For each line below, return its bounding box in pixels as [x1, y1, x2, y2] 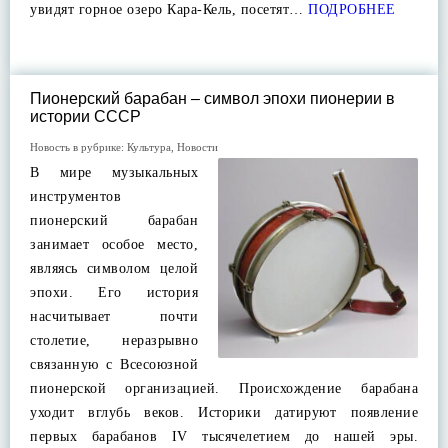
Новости [177, 141, 218, 153]
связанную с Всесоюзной [30, 357, 198, 372]
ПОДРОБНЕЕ [303, 2, 396, 17]
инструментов [30, 189, 121, 204]
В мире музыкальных [30, 165, 198, 180]
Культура [127, 141, 171, 153]
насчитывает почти [30, 309, 198, 324]
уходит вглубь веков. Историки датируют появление [30, 405, 418, 420]
